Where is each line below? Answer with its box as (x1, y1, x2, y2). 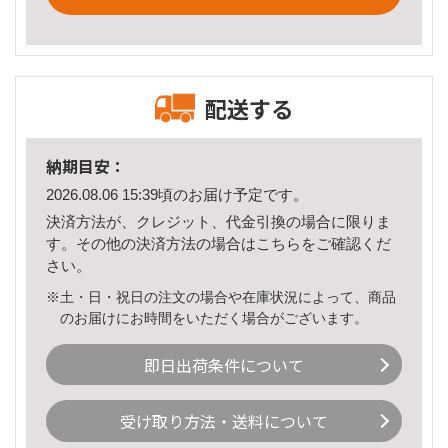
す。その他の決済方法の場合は (46, 234, 256, 252)
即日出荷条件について (144, 352, 304, 377)
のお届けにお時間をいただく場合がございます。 (60, 309, 369, 326)
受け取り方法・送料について (120, 409, 328, 434)
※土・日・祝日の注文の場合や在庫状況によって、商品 (46, 288, 396, 305)
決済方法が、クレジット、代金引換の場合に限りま (46, 212, 391, 230)
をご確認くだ (301, 234, 391, 252)
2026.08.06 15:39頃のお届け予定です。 (46, 186, 308, 204)
